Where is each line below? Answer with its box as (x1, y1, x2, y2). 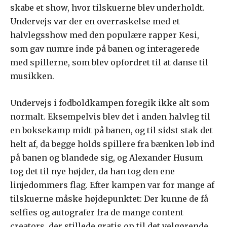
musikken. (10, 70, 54, 81)
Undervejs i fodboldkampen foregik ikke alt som (10, 97, 209, 108)
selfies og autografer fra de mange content (10, 207, 183, 217)
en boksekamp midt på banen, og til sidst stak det (10, 125, 213, 135)
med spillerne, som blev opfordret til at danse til (10, 57, 208, 67)
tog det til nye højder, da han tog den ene (10, 166, 175, 176)
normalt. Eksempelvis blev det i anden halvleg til (10, 111, 210, 122)
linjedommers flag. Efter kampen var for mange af (10, 179, 214, 190)
